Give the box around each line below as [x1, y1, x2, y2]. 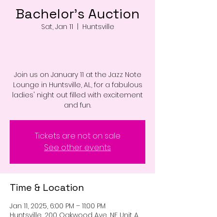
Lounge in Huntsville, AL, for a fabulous [13, 79, 142, 90]
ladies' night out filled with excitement [12, 90, 143, 100]
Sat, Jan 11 [41, 21, 73, 31]
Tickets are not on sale [34, 130, 121, 141]
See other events [44, 141, 111, 153]
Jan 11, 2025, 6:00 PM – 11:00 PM [10, 201, 106, 211]
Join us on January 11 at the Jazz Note [14, 69, 141, 79]
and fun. [64, 100, 91, 110]
